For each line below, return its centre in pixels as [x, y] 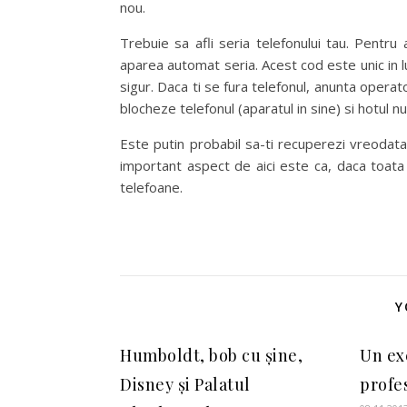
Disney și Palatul [185, 384]
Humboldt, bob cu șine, [211, 355]
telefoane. [151, 187]
